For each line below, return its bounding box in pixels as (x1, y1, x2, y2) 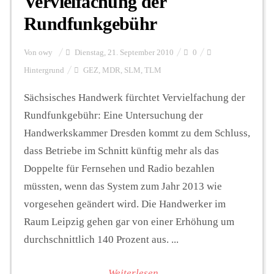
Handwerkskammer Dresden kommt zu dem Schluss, (24, 127, 250, 139)
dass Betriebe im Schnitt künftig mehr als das (24, 145, 219, 157)
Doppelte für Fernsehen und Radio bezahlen (24, 163, 215, 175)
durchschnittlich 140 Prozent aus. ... (24, 234, 179, 246)
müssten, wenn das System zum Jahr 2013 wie (24, 180, 222, 193)
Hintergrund (24, 66, 64, 75)
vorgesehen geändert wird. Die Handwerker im (24, 198, 226, 210)
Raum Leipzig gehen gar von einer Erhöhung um (24, 216, 234, 228)
